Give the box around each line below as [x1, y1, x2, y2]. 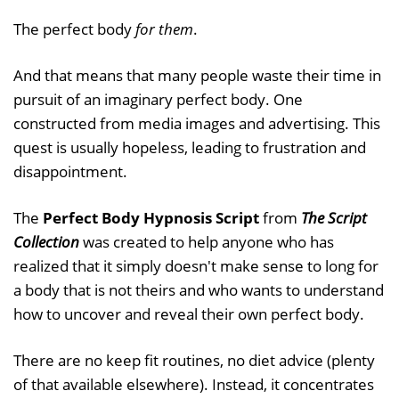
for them [135, 18, 193, 39]
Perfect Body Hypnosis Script [43, 207, 259, 228]
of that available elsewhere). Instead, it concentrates [13, 373, 374, 395]
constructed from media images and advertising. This [13, 112, 380, 134]
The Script [301, 207, 367, 228]
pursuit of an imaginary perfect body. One [13, 88, 303, 110]
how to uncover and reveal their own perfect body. [13, 303, 364, 324]
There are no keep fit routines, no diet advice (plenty [13, 349, 375, 370]
